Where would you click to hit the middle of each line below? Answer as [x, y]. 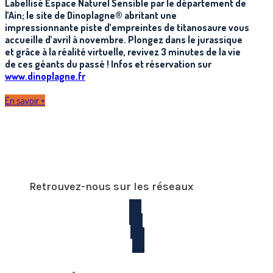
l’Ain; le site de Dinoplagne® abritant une [91, 15]
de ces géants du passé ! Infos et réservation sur [108, 64]
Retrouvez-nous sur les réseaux [112, 186]
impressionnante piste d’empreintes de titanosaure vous [127, 27]
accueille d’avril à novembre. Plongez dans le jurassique [124, 39]
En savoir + [25, 100]
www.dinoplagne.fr [45, 76]
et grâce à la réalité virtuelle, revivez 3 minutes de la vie [123, 51]
